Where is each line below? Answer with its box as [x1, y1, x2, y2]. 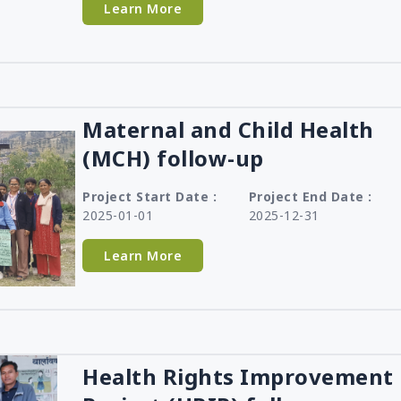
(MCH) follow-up [82, 143, 264, 173]
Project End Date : [248, 188, 372, 205]
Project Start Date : [82, 188, 217, 205]
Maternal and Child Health [82, 115, 374, 144]
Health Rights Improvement [82, 362, 394, 391]
